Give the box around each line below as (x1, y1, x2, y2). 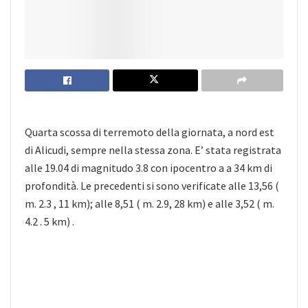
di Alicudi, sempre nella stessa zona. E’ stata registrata (25, 142, 281, 157)
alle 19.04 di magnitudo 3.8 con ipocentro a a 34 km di (25, 160, 272, 175)
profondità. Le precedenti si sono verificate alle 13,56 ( (25, 178, 279, 192)
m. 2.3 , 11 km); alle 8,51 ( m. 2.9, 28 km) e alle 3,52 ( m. (25, 196, 274, 210)
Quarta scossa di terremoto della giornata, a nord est (25, 124, 274, 139)
